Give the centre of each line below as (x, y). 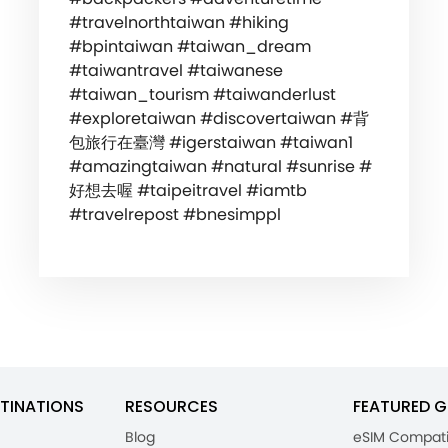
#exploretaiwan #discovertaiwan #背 (218, 119)
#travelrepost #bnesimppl (174, 215)
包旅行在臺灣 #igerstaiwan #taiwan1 (210, 143)
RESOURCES (171, 407)
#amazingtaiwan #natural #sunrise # (220, 167)
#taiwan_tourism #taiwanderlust (202, 95)
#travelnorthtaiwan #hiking (178, 23)
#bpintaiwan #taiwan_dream (189, 47)
